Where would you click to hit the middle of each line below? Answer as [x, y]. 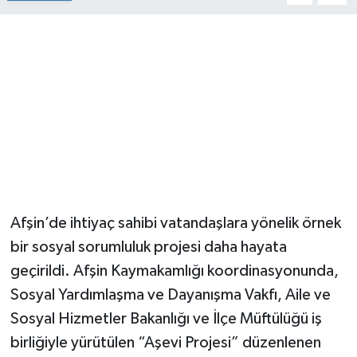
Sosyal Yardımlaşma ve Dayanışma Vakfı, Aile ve [170, 295]
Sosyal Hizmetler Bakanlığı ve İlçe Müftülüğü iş [166, 319]
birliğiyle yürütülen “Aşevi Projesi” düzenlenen [165, 343]
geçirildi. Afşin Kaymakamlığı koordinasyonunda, [174, 271]
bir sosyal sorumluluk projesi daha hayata [148, 247]
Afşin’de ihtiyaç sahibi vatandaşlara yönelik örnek [175, 224]
